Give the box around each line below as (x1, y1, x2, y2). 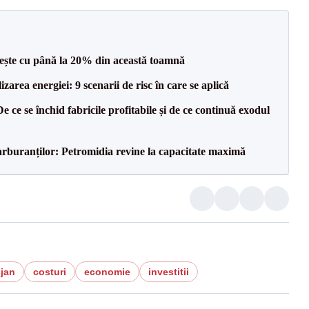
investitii (148, 266, 189, 277)
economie (83, 266, 130, 277)
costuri (32, 266, 66, 277)
